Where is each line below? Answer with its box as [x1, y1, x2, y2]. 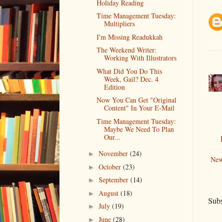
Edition [104, 82, 125, 92]
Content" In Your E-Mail [104, 103, 174, 113]
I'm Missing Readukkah [96, 32, 163, 42]
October [98, 162, 123, 171]
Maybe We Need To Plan [104, 124, 174, 134]
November [98, 149, 130, 159]
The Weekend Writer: [96, 45, 157, 55]
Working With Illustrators [104, 53, 176, 63]
